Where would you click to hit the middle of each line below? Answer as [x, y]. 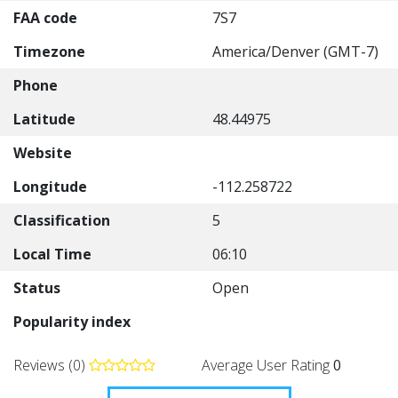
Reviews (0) [51, 365]
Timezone [49, 52]
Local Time [52, 254]
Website [43, 153]
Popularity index [72, 322]
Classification [62, 220]
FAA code [45, 18]
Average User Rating [267, 365]
